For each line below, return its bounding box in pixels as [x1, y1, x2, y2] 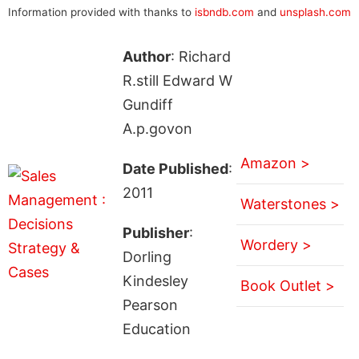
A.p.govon [122, 119, 192, 137]
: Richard [170, 47, 231, 65]
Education [122, 320, 191, 337]
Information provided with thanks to [8, 5, 195, 18]
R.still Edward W [122, 71, 232, 89]
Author [122, 47, 171, 65]
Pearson [122, 296, 178, 313]
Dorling [122, 248, 171, 265]
